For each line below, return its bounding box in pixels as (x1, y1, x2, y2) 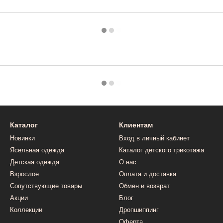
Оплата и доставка (119, 170, 176, 178)
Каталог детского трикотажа (119, 146, 204, 154)
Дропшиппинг (119, 206, 159, 214)
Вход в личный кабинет (119, 134, 190, 142)
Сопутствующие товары (10, 182, 82, 190)
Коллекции (10, 206, 42, 214)
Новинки (10, 134, 35, 142)
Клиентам (119, 121, 153, 129)
